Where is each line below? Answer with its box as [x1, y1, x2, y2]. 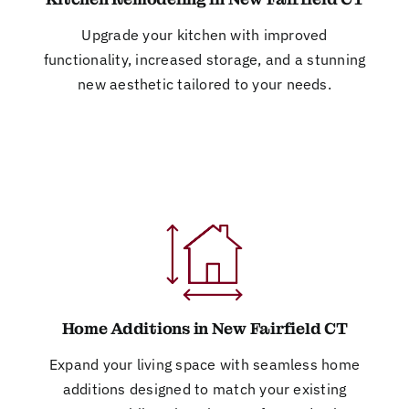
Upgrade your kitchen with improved [81, 25, 328, 44]
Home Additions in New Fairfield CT [61, 318, 348, 339]
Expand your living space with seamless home [48, 354, 361, 373]
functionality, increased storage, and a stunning [43, 49, 366, 68]
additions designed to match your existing [62, 379, 347, 398]
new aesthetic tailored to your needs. [78, 74, 331, 93]
